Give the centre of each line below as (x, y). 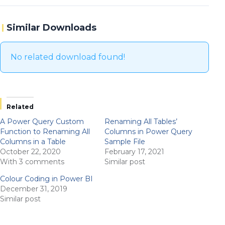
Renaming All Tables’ (141, 121)
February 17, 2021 (134, 151)
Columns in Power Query (148, 131)
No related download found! (68, 57)
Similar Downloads (51, 27)
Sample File (125, 141)
